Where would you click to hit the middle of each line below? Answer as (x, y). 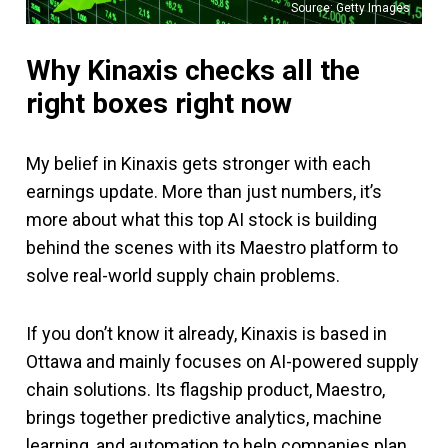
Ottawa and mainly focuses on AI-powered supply (222, 362)
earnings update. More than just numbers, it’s (204, 192)
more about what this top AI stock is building (201, 220)
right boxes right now (159, 104)
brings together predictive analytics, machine (204, 418)
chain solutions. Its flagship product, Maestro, (205, 390)
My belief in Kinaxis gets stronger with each (198, 164)
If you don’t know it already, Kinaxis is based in (206, 334)
